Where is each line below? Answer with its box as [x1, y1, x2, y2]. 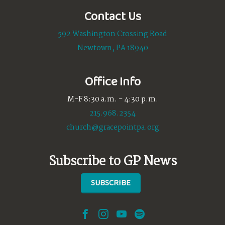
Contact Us [84, 7, 141, 25]
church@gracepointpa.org [66, 121, 159, 134]
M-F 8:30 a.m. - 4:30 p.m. [67, 93, 158, 105]
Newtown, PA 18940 [77, 42, 148, 54]
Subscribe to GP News [48, 151, 177, 172]
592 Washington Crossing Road [58, 28, 167, 40]
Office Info [84, 72, 141, 90]
